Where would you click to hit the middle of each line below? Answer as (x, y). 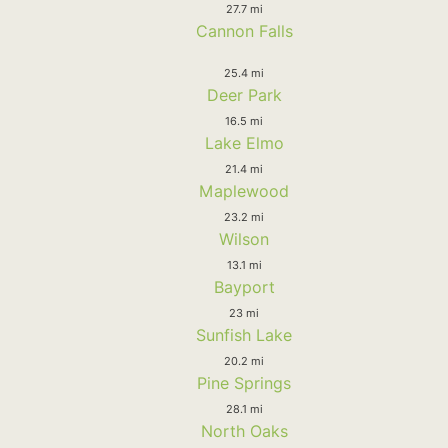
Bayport (244, 286)
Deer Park (244, 94)
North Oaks (244, 430)
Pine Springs (244, 382)
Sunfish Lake (244, 334)
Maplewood (244, 190)
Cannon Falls (244, 30)
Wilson (244, 238)
